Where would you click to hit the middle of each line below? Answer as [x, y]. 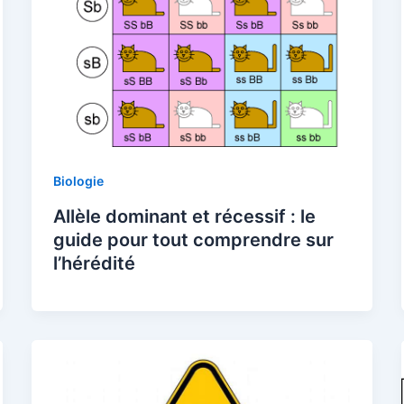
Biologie [78, 181]
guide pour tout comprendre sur [193, 240]
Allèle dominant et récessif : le [184, 217]
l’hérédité [94, 264]
